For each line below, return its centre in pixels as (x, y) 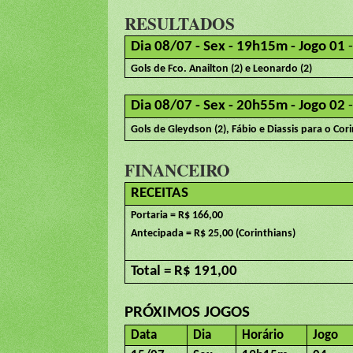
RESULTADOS (180, 24)
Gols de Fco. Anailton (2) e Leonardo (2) (222, 69)
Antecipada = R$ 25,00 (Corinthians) (214, 234)
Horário (263, 336)
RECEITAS (160, 194)
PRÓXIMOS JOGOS (187, 313)
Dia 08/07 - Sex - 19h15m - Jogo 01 (238, 47)
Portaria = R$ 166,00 (177, 216)
